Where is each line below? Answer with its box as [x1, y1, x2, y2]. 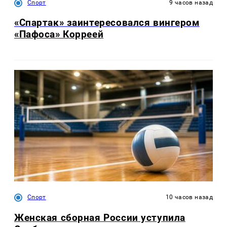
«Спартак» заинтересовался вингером [14, 17, 200, 29]
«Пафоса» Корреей [14, 28, 104, 41]
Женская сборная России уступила [14, 211, 185, 223]
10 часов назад [165, 194, 213, 201]
